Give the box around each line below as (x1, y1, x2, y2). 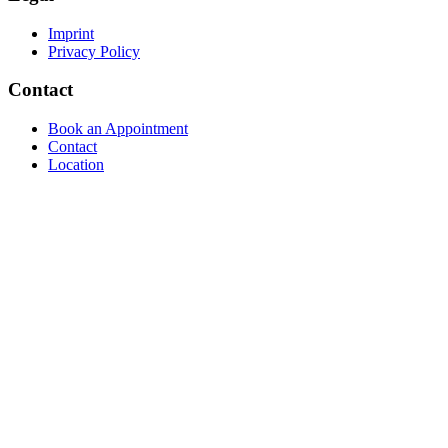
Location (48, 156, 104, 173)
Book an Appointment (48, 120, 188, 137)
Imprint (48, 24, 94, 42)
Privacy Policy (48, 42, 140, 60)
